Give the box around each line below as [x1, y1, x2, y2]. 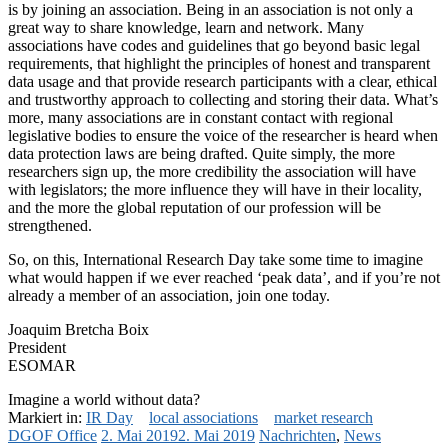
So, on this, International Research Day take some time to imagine [8, 250, 423, 268]
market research [274, 408, 373, 426]
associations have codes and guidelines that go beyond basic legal [8, 36, 420, 54]
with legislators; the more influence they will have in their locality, [8, 180, 422, 198]
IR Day [86, 408, 133, 426]
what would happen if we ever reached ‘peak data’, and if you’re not [8, 268, 440, 286]
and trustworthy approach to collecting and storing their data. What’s [8, 90, 438, 108]
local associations [149, 408, 258, 426]
